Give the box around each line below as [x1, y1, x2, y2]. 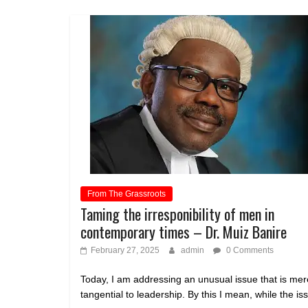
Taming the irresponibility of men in [80, 203, 274, 225]
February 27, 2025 [91, 245, 159, 256]
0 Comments [224, 245, 274, 256]
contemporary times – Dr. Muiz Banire [80, 221, 287, 243]
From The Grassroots [87, 189, 166, 199]
